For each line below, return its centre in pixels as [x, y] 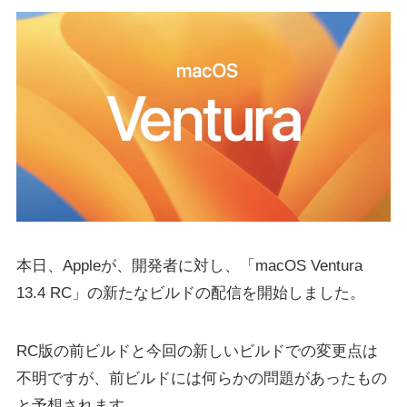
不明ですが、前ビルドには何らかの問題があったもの [201, 379]
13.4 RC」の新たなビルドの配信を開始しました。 [190, 293]
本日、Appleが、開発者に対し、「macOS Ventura [189, 266]
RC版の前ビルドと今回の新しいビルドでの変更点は [197, 352]
